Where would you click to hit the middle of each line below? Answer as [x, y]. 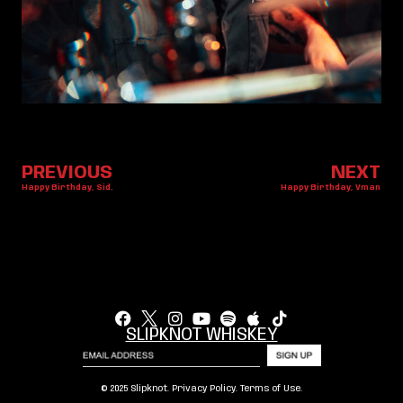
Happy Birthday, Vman [331, 187]
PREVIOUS [67, 173]
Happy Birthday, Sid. [67, 187]
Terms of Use [270, 389]
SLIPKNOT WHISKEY [201, 335]
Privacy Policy [204, 389]
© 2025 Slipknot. [136, 389]
